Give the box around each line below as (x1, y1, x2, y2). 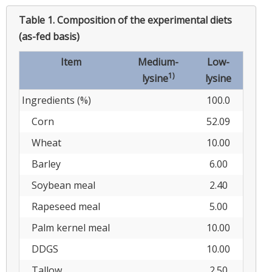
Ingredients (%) (22, 93, 91, 107)
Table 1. (19, 13, 57, 27)
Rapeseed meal (22, 199, 100, 213)
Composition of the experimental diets (57, 13, 232, 27)
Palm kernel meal (22, 220, 110, 234)
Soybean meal (22, 178, 95, 192)
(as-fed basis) (19, 29, 80, 43)
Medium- (138, 55, 178, 69)
